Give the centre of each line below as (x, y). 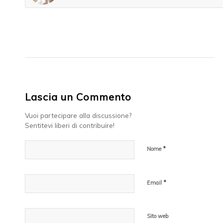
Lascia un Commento (78, 97)
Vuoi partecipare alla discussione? (78, 115)
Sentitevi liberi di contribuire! (70, 125)
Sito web (158, 216)
